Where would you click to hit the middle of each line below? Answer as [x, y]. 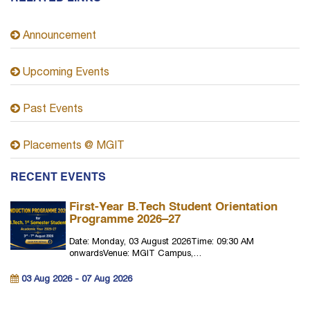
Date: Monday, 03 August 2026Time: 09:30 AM [162, 243]
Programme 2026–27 [125, 220]
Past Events [52, 110]
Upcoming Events [65, 73]
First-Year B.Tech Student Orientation [173, 207]
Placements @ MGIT [72, 147]
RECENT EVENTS [58, 178]
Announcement [58, 37]
